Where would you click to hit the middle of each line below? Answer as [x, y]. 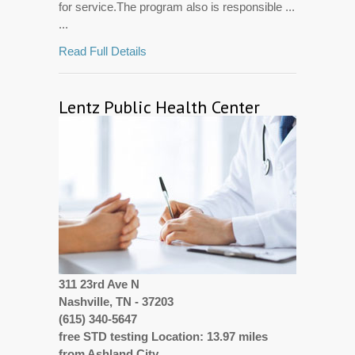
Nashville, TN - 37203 [116, 301]
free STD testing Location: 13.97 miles [163, 336]
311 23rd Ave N [99, 284]
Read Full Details [103, 51]
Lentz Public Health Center [159, 107]
